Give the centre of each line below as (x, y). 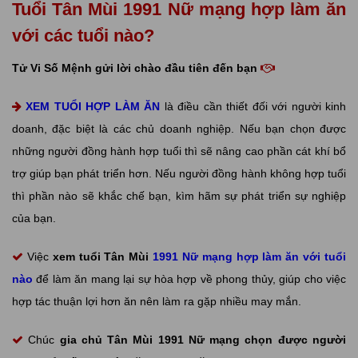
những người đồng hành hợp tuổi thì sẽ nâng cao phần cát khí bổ (179, 151)
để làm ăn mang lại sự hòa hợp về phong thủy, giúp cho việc (189, 279)
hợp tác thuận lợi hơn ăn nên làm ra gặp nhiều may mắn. (157, 301)
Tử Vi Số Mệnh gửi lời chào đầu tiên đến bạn (136, 68)
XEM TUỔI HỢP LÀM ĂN (93, 106)
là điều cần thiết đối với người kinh (253, 106)
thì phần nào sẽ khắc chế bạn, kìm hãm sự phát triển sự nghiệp (179, 196)
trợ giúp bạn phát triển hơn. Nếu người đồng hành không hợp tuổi (179, 173)
